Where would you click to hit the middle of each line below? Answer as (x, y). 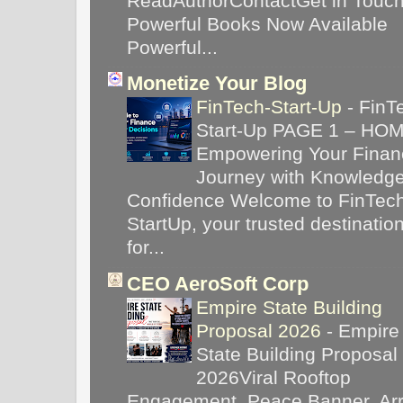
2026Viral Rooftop (273, 378)
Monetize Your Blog (217, 84)
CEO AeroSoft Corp (218, 284)
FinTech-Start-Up (272, 107)
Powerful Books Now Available (257, 23)
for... (146, 247)
